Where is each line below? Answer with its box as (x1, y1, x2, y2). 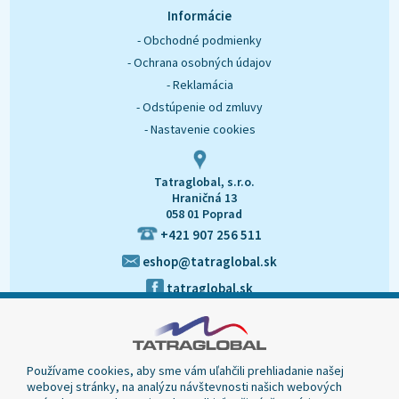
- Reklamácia (166, 77, 233, 94)
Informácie (167, 7, 232, 25)
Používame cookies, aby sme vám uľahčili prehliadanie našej (27, 362, 344, 379)
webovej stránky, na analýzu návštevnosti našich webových (27, 379, 342, 395)
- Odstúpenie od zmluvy (136, 99, 263, 116)
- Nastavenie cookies (143, 121, 256, 138)
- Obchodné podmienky (137, 32, 262, 49)
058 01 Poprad (166, 206, 242, 223)
